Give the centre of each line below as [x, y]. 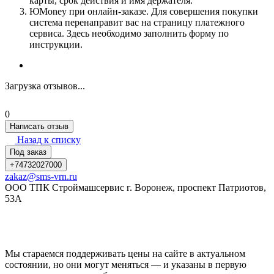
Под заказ [28, 152]
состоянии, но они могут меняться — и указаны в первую [126, 265]
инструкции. [56, 45]
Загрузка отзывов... [45, 86]
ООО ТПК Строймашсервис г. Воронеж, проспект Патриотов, [135, 188]
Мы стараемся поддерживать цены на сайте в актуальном [125, 254]
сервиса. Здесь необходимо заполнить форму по [129, 34]
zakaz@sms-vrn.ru [41, 177]
